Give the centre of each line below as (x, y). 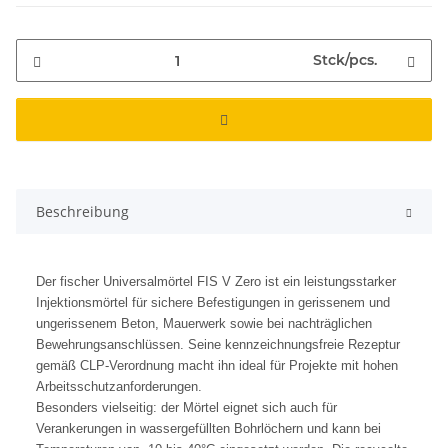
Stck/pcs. (345, 60)
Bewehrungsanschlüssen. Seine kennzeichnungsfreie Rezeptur (218, 345)
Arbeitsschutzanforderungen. (119, 387)
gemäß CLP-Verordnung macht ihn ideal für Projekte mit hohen (217, 366)
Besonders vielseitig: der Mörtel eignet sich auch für (186, 408)
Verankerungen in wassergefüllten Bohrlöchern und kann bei (208, 429)
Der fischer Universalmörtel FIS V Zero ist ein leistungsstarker (216, 282)
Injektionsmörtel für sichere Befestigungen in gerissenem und (213, 303)
